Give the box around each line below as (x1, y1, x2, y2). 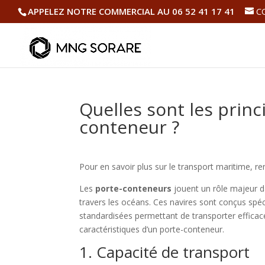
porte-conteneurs (95, 183, 172, 194)
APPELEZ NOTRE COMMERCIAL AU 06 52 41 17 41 (28, 5, 235, 18)
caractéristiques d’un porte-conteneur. (79, 224, 225, 235)
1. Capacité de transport (79, 241, 250, 263)
